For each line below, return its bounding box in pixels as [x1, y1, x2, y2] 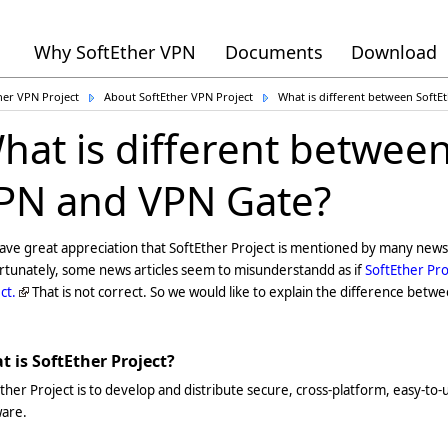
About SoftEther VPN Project [104, 89, 253, 104]
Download [350, 40, 437, 64]
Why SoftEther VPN [33, 40, 196, 64]
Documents [225, 40, 323, 64]
